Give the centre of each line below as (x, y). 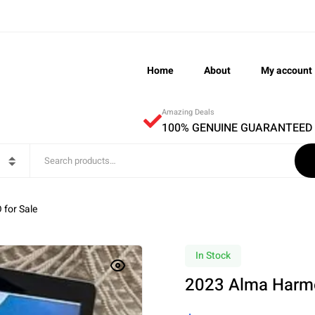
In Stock (213, 256)
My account (286, 71)
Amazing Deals (188, 112)
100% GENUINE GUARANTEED (237, 128)
